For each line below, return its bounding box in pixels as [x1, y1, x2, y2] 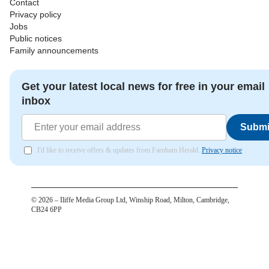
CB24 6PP [31, 205, 62, 214]
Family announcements [10, 45, 98, 55]
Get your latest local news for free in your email [22, 80, 265, 92]
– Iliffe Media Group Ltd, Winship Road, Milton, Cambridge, [53, 195, 229, 204]
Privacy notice [202, 145, 242, 154]
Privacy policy [10, 9, 61, 19]
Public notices [10, 33, 62, 43]
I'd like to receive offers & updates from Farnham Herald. [37, 145, 202, 154]
